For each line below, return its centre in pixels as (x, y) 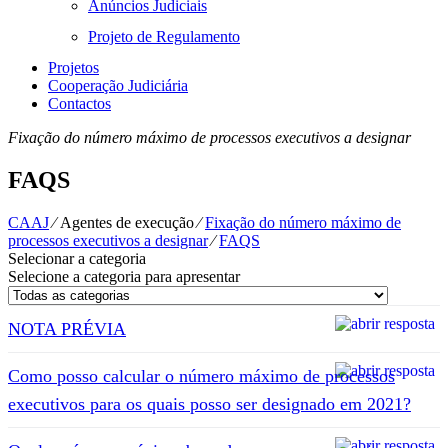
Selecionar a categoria (77, 258)
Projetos (73, 67)
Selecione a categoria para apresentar (124, 276)
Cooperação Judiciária (118, 85)
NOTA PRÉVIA (67, 328)
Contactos (79, 103)
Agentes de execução (127, 222)
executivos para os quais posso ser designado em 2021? (209, 403)
